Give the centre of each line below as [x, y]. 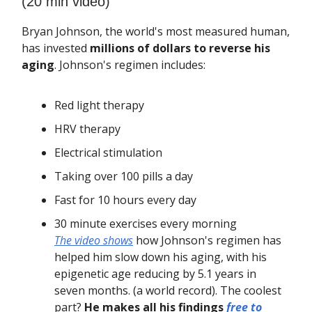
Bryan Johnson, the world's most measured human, [156, 31]
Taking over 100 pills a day [124, 176]
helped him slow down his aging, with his [161, 257]
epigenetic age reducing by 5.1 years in [155, 274]
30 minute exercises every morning [146, 224]
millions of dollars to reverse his [179, 48]
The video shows [94, 240]
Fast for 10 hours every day [125, 200]
